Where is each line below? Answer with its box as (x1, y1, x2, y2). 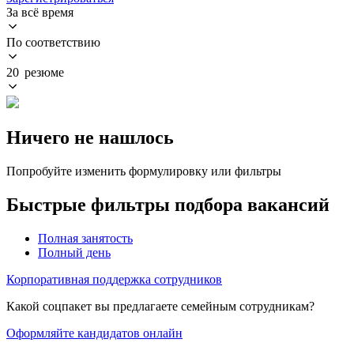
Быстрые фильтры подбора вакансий (6, 194, 330, 215)
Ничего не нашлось (6, 126, 174, 148)
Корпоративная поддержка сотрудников (6, 272, 222, 286)
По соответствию (6, 35, 100, 49)
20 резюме (6, 65, 64, 79)
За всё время (6, 5, 73, 19)
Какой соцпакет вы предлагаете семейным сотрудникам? (6, 299, 314, 313)
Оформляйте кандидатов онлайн (6, 326, 183, 340)
